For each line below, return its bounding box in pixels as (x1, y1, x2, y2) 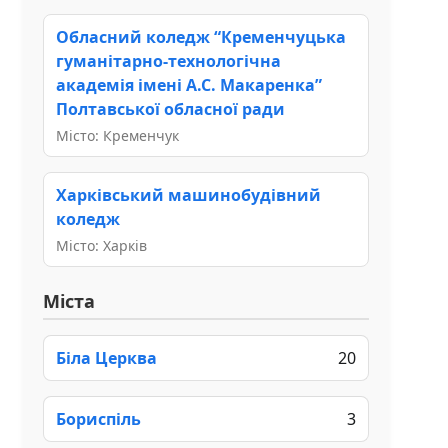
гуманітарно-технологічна (56, 49, 281, 72)
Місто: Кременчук (56, 125, 179, 145)
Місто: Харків (56, 235, 147, 255)
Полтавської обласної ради (56, 97, 285, 120)
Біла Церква (56, 346, 157, 369)
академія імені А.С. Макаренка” (56, 73, 322, 96)
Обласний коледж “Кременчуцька (56, 25, 346, 48)
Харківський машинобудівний (56, 183, 321, 206)
